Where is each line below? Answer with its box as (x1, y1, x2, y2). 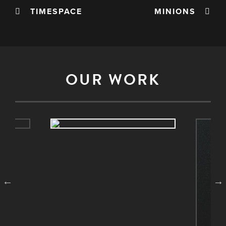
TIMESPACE (21, 7, 82, 17)
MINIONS (154, 7, 205, 17)
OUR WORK (66, 69, 160, 91)
